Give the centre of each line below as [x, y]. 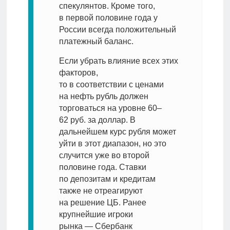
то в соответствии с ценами [111, 85]
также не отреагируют [101, 191]
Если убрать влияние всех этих [118, 61]
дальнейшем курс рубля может [117, 132]
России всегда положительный [117, 30]
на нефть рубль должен [103, 97]
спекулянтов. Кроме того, [107, 6]
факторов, [78, 73]
